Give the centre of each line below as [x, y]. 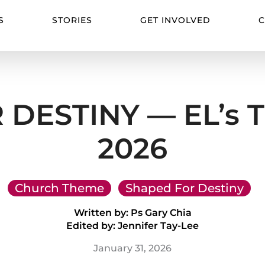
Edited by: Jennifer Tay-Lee [132, 226]
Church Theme [59, 188]
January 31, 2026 [132, 248]
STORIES [72, 20]
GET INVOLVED [176, 20]
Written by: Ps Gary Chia [132, 213]
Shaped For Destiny [184, 188]
